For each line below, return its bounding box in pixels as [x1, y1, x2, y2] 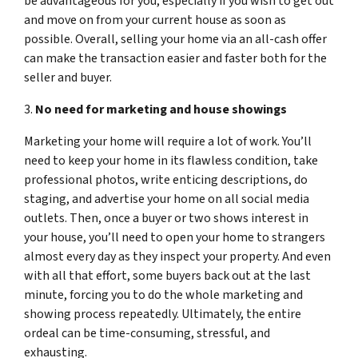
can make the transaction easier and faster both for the [24, 49, 327, 67]
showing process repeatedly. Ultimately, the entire [24, 304, 301, 323]
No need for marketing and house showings [35, 100, 287, 118]
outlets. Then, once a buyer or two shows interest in [24, 209, 308, 227]
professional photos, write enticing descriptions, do [24, 170, 308, 189]
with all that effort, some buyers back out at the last [24, 266, 311, 284]
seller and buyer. [24, 68, 112, 86]
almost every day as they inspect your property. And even [24, 247, 331, 265]
